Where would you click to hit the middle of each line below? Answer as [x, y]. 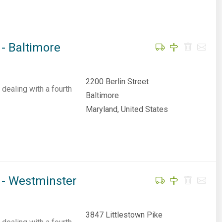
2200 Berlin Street [117, 82]
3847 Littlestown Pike [124, 215]
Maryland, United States [127, 109]
